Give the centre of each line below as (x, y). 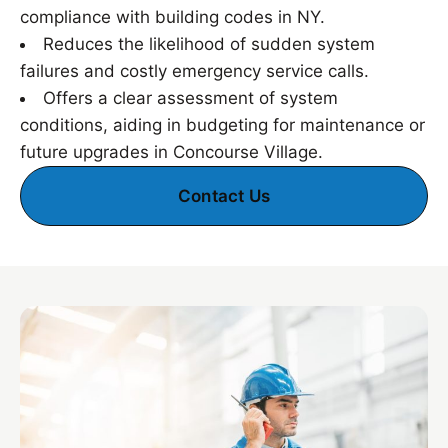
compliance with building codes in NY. (172, 17)
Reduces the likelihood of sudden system (209, 44)
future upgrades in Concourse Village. (171, 152)
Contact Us (224, 196)
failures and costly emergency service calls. (194, 71)
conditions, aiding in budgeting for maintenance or (222, 125)
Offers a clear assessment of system (190, 98)
